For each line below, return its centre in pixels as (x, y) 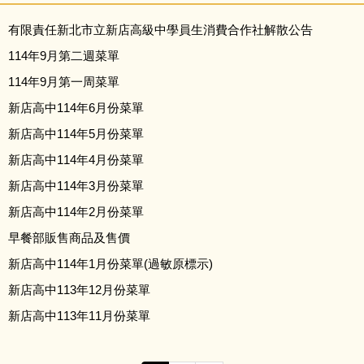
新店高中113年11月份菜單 (79, 315)
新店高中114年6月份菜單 (76, 107)
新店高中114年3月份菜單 (76, 185)
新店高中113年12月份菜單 (79, 289)
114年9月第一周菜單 (64, 81)
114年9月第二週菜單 (64, 55)
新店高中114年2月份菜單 (76, 211)
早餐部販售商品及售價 (69, 237)
